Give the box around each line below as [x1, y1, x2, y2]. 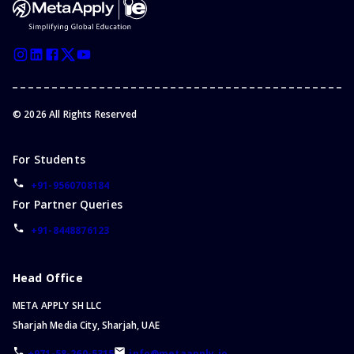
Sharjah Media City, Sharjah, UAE [13, 318, 160, 333]
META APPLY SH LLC [13, 299, 102, 313]
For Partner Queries [13, 197, 122, 213]
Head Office [13, 270, 83, 286]
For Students [13, 152, 85, 168]
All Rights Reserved [46, 107, 137, 122]
